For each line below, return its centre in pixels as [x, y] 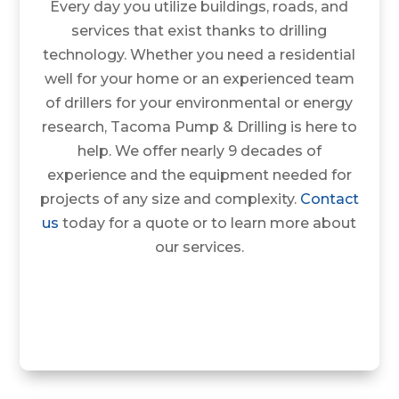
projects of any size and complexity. [170, 199]
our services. [199, 247]
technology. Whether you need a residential [199, 54]
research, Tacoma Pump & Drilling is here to [199, 126]
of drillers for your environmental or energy [199, 102]
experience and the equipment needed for [199, 175]
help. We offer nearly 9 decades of [199, 151]
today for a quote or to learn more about [208, 223]
